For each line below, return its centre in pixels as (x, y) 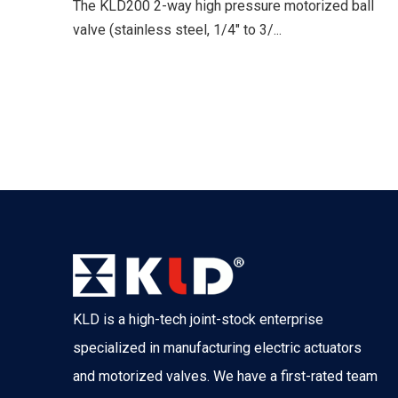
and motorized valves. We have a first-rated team (225, 377)
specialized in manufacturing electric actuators (217, 348)
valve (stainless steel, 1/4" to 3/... (177, 30)
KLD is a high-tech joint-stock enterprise (198, 320)
